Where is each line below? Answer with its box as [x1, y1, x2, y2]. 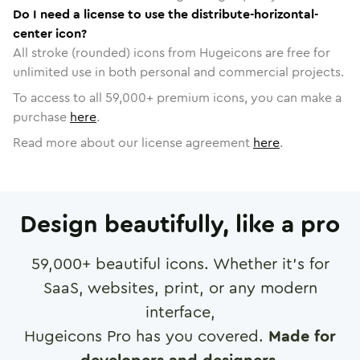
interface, [145, 300, 215, 324]
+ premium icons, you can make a [146, 88, 342, 107]
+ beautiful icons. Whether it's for [81, 252, 329, 276]
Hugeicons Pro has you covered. [24, 324, 264, 348]
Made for [268, 324, 336, 348]
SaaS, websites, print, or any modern [43, 276, 317, 300]
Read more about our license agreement [13, 133, 253, 152]
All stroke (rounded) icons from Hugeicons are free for [13, 43, 330, 62]
